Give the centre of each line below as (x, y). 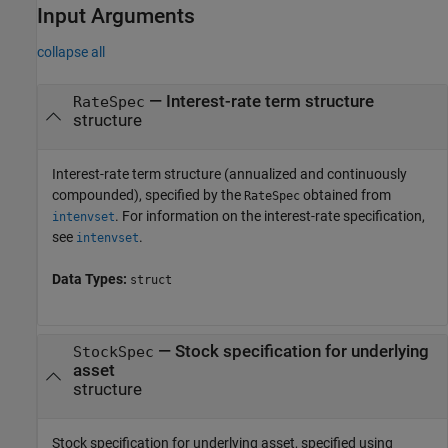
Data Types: (91, 278)
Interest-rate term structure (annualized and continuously (229, 173)
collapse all (71, 52)
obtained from (345, 194)
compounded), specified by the (148, 194)
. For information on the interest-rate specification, (270, 215)
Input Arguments (116, 16)
